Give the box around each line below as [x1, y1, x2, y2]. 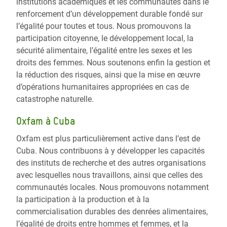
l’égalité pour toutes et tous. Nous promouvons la [16, 21, 191, 31]
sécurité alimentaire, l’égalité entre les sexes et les [16, 46, 192, 56]
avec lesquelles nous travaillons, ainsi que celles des [16, 170, 203, 180]
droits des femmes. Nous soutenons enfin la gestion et [16, 58, 210, 68]
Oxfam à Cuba [16, 115, 75, 128]
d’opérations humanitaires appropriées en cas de [16, 82, 189, 92]
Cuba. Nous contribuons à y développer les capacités [16, 146, 205, 156]
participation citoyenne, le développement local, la [16, 33, 194, 44]
